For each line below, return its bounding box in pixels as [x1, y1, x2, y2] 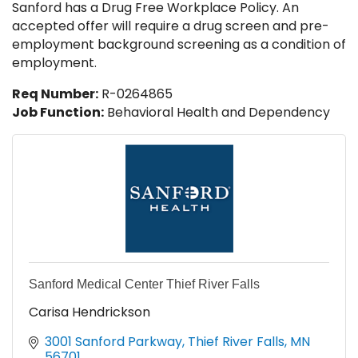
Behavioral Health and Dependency [104, 103, 330, 122]
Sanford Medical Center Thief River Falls [29, 277, 260, 292]
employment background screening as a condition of [12, 35, 346, 54]
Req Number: [12, 85, 98, 104]
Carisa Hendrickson [29, 303, 150, 322]
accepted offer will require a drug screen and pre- [12, 17, 329, 36]
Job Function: [12, 103, 104, 122]
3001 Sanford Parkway [45, 332, 182, 352]
